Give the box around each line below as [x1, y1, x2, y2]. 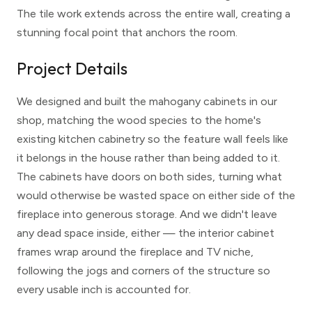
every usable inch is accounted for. [17, 283, 191, 297]
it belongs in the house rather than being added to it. [17, 151, 280, 165]
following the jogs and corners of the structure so [17, 264, 270, 278]
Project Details [17, 58, 127, 79]
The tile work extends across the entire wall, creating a [17, 7, 290, 21]
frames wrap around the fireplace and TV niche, [17, 245, 253, 259]
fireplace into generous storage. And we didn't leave [17, 208, 277, 221]
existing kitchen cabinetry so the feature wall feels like [17, 132, 288, 146]
